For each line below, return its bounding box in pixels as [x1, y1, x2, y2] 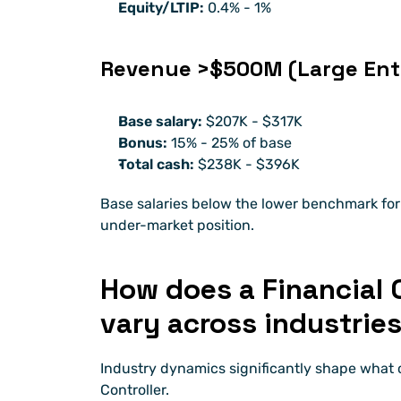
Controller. [100, 381, 169, 399]
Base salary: [118, 113, 202, 131]
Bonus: [118, 134, 167, 152]
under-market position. [100, 217, 254, 235]
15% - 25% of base [167, 134, 292, 152]
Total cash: [118, 156, 194, 174]
